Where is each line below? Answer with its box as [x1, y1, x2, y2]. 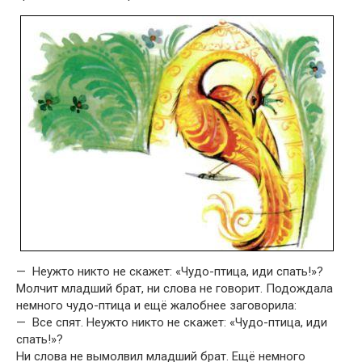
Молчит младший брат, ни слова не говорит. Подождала [16, 280, 333, 296]
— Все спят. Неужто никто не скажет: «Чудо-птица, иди [16, 314, 327, 330]
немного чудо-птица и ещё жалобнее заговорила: [16, 297, 297, 313]
